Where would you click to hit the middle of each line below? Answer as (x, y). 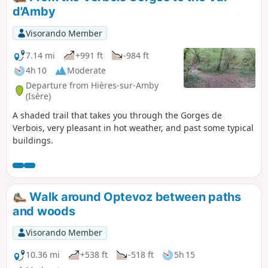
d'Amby (34, 12)
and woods (44, 211)
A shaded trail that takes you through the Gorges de (117, 115)
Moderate (86, 71)
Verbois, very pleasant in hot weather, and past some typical (133, 128)
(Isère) (38, 96)
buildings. (33, 141)
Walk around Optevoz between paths (134, 197)
